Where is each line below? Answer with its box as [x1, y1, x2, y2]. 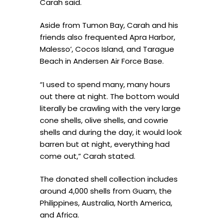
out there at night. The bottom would [40, 91, 179, 102]
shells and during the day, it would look [40, 126, 182, 137]
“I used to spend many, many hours [40, 79, 170, 90]
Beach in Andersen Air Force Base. [40, 56, 164, 67]
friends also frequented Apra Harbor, [40, 32, 175, 43]
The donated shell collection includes [40, 174, 178, 185]
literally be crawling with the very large [40, 103, 181, 113]
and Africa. [40, 210, 79, 221]
